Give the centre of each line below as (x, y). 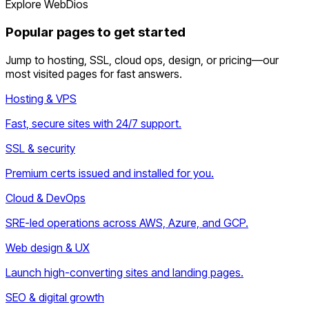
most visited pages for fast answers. (94, 73)
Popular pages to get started (96, 32)
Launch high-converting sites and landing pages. (124, 272)
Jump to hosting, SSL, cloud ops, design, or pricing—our (142, 60)
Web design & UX (48, 247)
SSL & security (40, 148)
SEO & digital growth (55, 297)
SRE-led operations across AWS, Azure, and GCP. (127, 222)
